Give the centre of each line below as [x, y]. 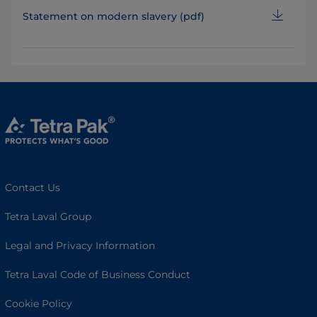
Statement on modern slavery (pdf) [114, 17]
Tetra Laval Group [48, 217]
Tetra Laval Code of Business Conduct [98, 275]
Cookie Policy [39, 304]
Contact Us [33, 188]
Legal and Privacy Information [80, 246]
